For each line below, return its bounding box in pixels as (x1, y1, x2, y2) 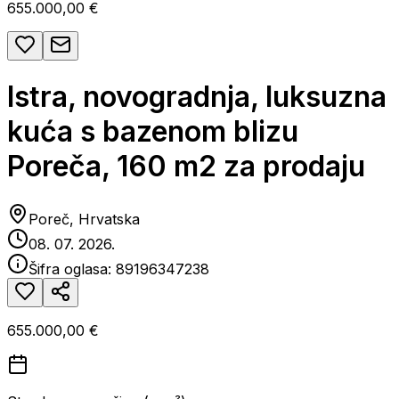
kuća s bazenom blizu (7, 114, 298, 150)
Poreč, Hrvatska (28, 209, 140, 228)
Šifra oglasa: (28, 259, 116, 278)
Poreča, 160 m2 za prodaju (7, 149, 365, 184)
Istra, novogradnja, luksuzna (7, 79, 387, 115)
